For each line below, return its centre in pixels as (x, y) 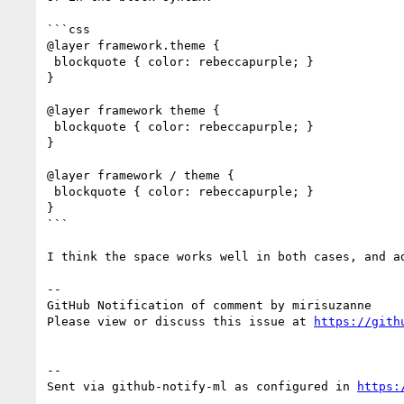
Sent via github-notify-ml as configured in (202, 386)
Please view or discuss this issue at (180, 321)
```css (69, 29)
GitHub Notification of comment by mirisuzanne (209, 305)
